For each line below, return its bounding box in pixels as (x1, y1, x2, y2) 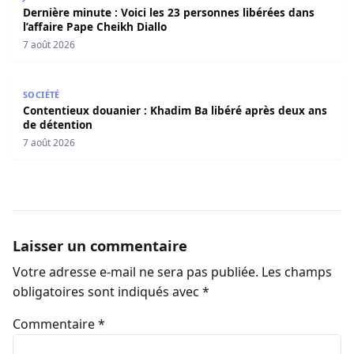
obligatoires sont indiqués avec (13, 282, 202, 300)
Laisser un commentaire (13, 235, 187, 256)
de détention (22, 116, 92, 132)
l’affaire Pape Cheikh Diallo (22, 18, 167, 34)
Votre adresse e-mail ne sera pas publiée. (13, 262, 258, 281)
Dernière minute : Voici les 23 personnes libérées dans (22, 4, 314, 20)
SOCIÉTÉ (22, 88, 60, 100)
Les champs (262, 262, 332, 281)
